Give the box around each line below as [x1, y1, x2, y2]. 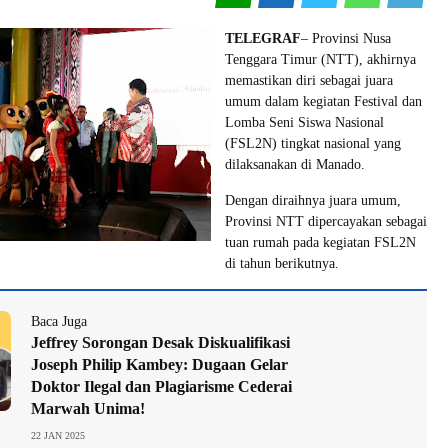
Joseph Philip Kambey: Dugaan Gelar [31, 356, 288, 373]
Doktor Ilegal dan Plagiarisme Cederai [31, 378, 292, 395]
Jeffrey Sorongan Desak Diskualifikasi [31, 334, 290, 351]
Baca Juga [31, 314, 87, 329]
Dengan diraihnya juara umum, [225, 193, 401, 208]
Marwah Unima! [31, 400, 145, 417]
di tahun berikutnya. [225, 256, 339, 271]
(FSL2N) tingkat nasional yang [225, 136, 401, 151]
